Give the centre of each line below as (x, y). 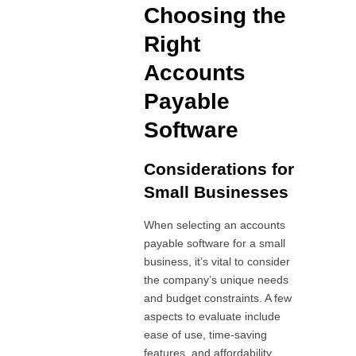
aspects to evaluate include (213, 316)
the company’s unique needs (217, 279)
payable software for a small (215, 243)
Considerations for (219, 168)
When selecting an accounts (215, 224)
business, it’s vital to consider (217, 261)
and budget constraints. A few (218, 298)
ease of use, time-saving (206, 334)
